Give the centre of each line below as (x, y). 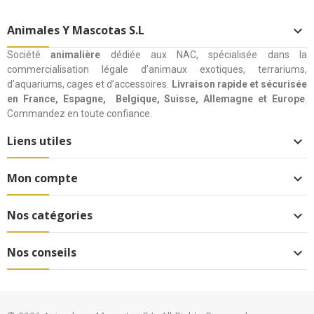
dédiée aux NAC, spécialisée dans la (209, 55)
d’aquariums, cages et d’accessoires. (89, 84)
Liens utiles (39, 141)
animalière (81, 55)
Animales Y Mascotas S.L (76, 30)
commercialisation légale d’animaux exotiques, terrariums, (157, 70)
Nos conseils (42, 253)
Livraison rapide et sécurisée (239, 84)
